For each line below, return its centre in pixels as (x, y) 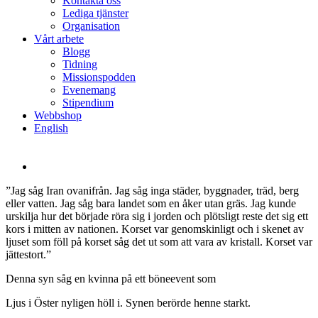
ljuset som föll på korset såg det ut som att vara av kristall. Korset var (159, 242)
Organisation (91, 26)
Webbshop (58, 115)
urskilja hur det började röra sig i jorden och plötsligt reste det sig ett (157, 216)
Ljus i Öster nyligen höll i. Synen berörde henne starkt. (128, 303)
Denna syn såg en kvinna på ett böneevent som (111, 279)
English (51, 128)
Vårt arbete (59, 39)
